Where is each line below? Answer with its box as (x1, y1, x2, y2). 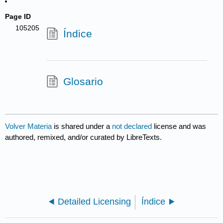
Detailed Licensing (57, 197, 131, 207)
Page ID (5, 12, 31, 20)
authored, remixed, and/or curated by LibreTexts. (5, 133, 162, 142)
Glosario (63, 75, 103, 87)
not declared (112, 122, 154, 131)
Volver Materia (5, 122, 52, 131)
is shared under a (52, 122, 112, 131)
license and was (154, 122, 207, 131)
